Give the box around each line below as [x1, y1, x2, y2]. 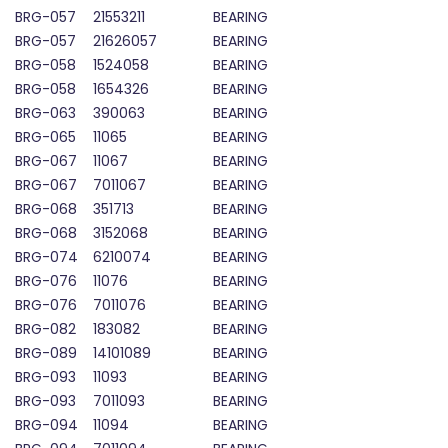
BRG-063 [15, 103, 76, 124]
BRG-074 [15, 247, 78, 268]
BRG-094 [15, 415, 78, 436]
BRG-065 [15, 127, 76, 148]
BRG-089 [15, 343, 77, 364]
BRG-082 [15, 319, 76, 340]
